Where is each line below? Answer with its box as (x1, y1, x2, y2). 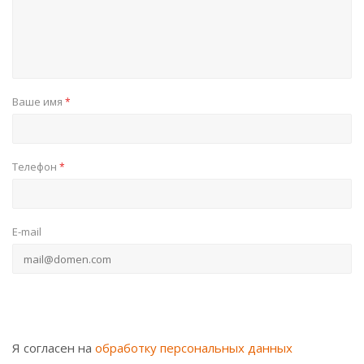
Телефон (12, 158, 59, 174)
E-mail (12, 223, 41, 239)
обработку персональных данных (95, 339, 292, 356)
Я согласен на (12, 339, 95, 356)
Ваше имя (12, 93, 65, 109)
